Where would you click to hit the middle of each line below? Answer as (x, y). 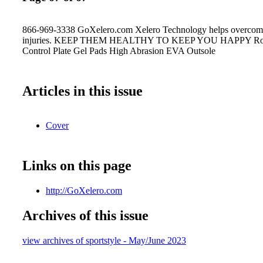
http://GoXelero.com (84, 190)
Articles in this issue (82, 91)
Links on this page (77, 165)
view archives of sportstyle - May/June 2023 (104, 240)
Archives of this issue (85, 215)
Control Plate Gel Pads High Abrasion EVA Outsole (119, 50)
